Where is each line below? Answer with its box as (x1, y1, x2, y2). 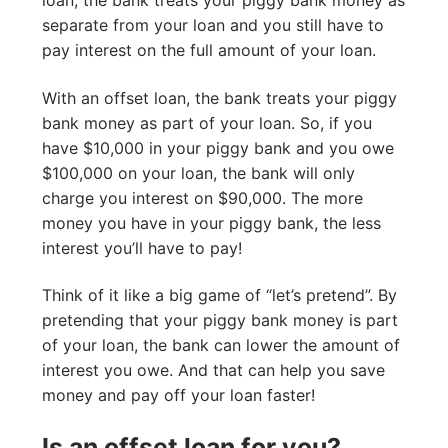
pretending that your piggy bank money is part (42, 310, 398, 331)
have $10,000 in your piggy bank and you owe (42, 137, 394, 158)
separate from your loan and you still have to (42, 14, 384, 35)
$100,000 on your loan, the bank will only (42, 162, 355, 183)
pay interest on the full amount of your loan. (42, 39, 376, 60)
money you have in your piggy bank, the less (42, 212, 381, 233)
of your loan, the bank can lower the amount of (42, 335, 400, 356)
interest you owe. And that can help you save (42, 360, 385, 381)
